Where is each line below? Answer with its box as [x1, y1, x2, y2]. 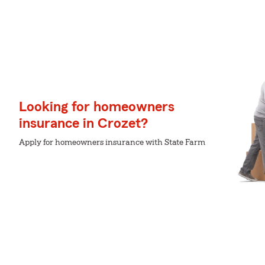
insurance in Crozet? [19, 117, 148, 131]
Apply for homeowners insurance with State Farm [19, 138, 205, 147]
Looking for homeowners [19, 100, 174, 114]
